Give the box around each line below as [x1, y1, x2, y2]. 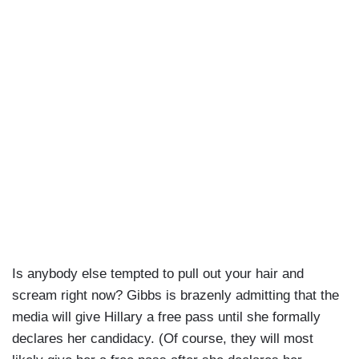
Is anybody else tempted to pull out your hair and [12, 266, 304, 282]
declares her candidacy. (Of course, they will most [12, 331, 313, 347]
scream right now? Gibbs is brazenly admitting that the [12, 288, 339, 304]
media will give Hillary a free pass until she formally [12, 309, 321, 325]
